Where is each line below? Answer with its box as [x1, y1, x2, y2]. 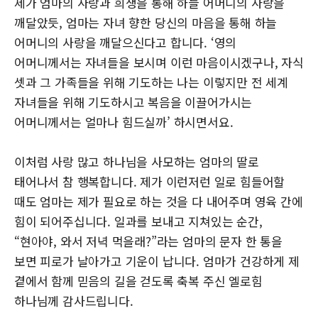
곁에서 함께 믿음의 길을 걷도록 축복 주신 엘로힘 [14, 271, 263, 290]
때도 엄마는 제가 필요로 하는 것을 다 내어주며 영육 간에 [14, 192, 303, 210]
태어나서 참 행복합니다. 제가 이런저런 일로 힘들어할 [14, 172, 285, 190]
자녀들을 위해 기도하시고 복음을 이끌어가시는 [14, 92, 253, 111]
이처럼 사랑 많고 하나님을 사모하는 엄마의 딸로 [14, 152, 259, 170]
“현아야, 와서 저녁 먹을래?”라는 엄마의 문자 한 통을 [14, 231, 283, 250]
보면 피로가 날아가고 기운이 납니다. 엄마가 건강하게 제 [14, 251, 300, 270]
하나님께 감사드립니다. [14, 291, 133, 309]
